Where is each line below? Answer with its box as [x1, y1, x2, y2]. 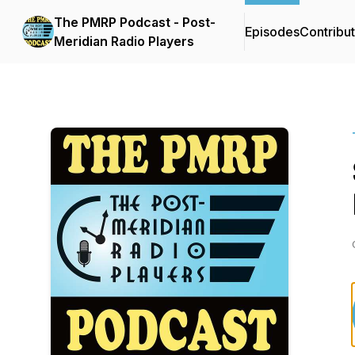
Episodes [245, 24, 300, 40]
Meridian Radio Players [54, 33, 194, 49]
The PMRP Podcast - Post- [54, 14, 216, 30]
